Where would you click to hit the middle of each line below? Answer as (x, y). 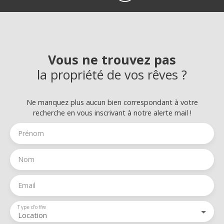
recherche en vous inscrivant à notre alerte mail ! (112, 112)
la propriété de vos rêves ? (112, 74)
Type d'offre (32, 207)
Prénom (31, 133)
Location (32, 215)
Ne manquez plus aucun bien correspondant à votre (112, 102)
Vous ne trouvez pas (112, 59)
